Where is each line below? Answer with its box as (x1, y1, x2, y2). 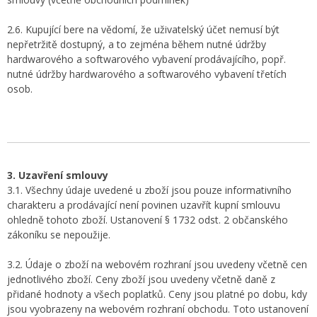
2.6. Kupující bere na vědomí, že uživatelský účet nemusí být (7, 23, 279, 36)
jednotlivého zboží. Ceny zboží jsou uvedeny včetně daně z (7, 272, 275, 286)
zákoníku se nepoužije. (7, 228, 110, 241)
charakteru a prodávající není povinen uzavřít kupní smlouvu (7, 198, 280, 212)
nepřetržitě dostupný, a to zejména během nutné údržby (7, 38, 266, 51)
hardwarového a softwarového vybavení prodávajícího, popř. (7, 52, 286, 66)
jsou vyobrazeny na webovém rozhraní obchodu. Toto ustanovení (7, 302, 309, 316)
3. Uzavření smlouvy (7, 168, 108, 182)
